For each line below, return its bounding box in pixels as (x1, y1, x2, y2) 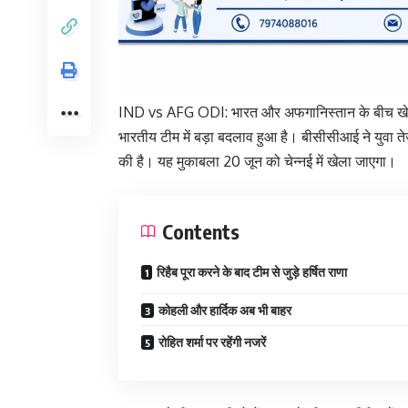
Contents (162, 218, 240, 244)
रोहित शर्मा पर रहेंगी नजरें (158, 333, 266, 350)
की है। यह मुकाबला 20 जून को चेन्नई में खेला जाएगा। (118, 151, 396, 170)
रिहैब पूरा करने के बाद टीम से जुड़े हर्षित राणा (157, 263, 347, 280)
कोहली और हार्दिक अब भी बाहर (158, 301, 291, 318)
